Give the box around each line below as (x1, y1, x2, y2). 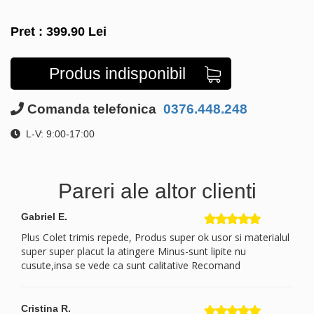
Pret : (11, 24, 46, 39)
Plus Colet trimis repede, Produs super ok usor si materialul (21, 230, 289, 244)
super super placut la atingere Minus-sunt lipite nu (21, 244, 246, 258)
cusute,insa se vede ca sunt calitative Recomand (21, 258, 240, 272)
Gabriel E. (21, 210, 67, 222)
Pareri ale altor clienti (57, 179, 257, 203)
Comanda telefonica (27, 101, 156, 116)
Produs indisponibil (49, 64, 186, 83)
